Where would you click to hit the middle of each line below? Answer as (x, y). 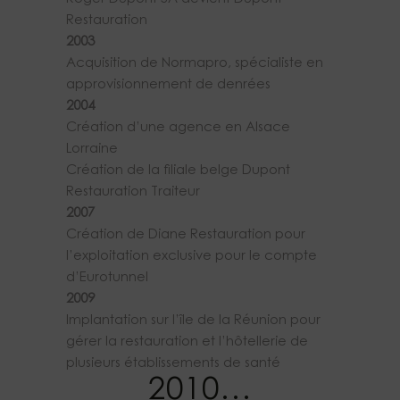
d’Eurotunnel (107, 279)
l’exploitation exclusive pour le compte (192, 257)
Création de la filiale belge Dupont (178, 171)
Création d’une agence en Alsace (178, 129)
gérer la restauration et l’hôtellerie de (187, 343)
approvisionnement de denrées (168, 86)
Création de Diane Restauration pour (186, 236)
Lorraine (92, 150)
